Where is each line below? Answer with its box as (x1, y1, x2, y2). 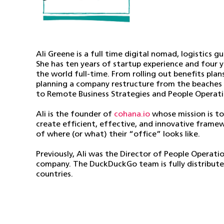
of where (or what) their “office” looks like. (36, 130, 200, 138)
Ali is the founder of (36, 110, 114, 118)
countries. (36, 170, 73, 178)
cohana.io (114, 110, 150, 118)
